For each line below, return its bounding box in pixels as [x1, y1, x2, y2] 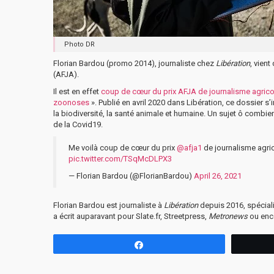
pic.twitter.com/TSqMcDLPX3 [68, 154, 172, 163]
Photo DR [64, 40, 95, 48]
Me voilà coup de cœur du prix [68, 143, 177, 152]
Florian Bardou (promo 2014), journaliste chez [53, 58, 216, 68]
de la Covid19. [53, 119, 103, 129]
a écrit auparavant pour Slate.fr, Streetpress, [53, 211, 209, 221]
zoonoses [53, 97, 89, 107]
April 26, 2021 [194, 171, 242, 180]
